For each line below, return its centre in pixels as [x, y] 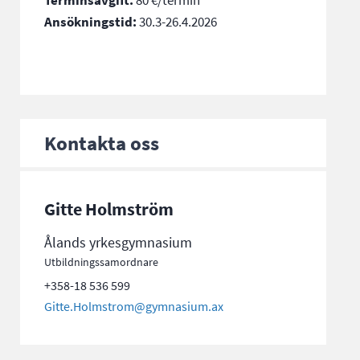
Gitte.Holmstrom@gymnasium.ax [134, 306]
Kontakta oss [102, 143]
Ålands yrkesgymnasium [119, 242]
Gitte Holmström [109, 209]
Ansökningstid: [91, 22]
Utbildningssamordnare [102, 262]
